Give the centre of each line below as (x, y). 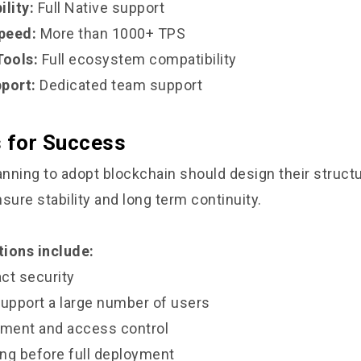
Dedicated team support (119, 85)
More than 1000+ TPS (111, 33)
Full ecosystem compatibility (137, 59)
